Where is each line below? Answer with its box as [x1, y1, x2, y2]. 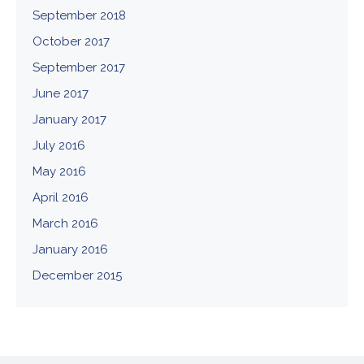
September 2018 [32, 8, 126, 23]
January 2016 [32, 242, 108, 257]
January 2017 [32, 112, 106, 127]
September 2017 [32, 60, 125, 75]
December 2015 [32, 268, 122, 283]
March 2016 [32, 216, 98, 231]
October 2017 [32, 34, 110, 49]
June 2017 [32, 86, 89, 101]
